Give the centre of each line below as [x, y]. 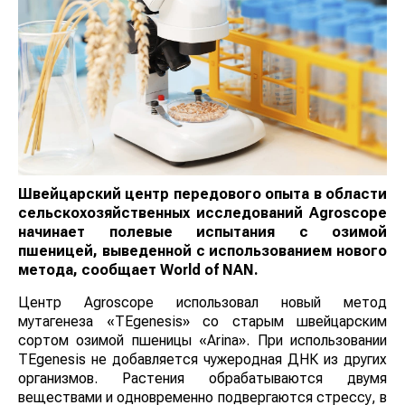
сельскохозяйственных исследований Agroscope [202, 212]
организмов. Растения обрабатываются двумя [202, 378]
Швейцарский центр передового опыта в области [202, 193]
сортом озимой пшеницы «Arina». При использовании [202, 340]
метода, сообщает [89, 269]
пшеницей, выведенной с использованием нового [202, 250]
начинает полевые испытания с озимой [202, 231]
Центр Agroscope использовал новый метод [202, 302]
